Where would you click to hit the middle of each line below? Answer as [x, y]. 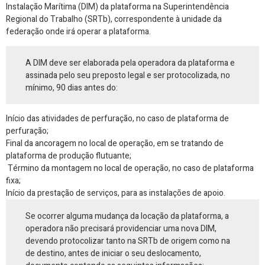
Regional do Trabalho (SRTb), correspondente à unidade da [114, 19]
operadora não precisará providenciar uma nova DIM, [121, 228]
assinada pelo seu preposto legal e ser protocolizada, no [128, 75]
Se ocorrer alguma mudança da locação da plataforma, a [127, 216]
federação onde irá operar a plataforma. [78, 31]
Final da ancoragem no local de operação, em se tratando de [115, 144]
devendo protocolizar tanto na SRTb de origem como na [128, 241]
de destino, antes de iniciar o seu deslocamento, [114, 253]
